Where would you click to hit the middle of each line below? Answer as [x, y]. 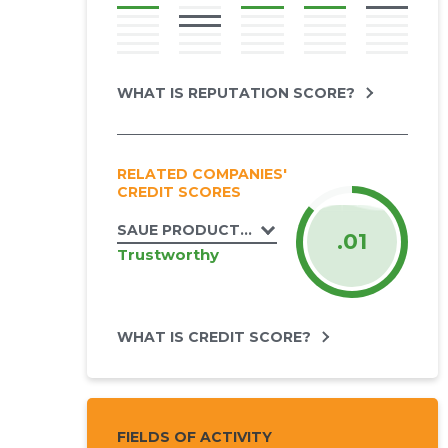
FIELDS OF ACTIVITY [194, 437]
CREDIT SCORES [178, 192]
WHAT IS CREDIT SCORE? [213, 337]
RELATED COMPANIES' [201, 174]
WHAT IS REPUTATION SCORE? [235, 93]
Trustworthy [167, 254]
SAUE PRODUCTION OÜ [206, 230]
